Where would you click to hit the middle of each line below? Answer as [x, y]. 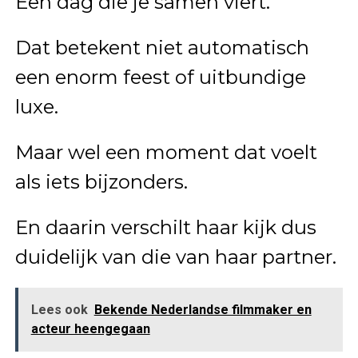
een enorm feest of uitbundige [160, 77]
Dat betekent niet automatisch [162, 47]
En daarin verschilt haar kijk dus [165, 227]
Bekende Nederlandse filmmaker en [203, 309]
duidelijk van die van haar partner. [175, 257]
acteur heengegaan [90, 328]
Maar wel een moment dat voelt [166, 152]
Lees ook [59, 309]
